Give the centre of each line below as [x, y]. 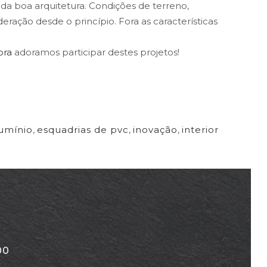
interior [200, 130]
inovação [155, 130]
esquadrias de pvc [83, 130]
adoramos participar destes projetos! [96, 52]
